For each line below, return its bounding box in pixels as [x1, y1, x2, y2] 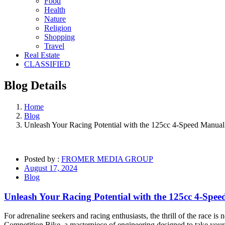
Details [31, 78, 66, 92]
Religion [44, 24, 71, 32]
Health [44, 6, 65, 14]
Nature [44, 15, 66, 23]
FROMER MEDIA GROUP [61, 154, 153, 163]
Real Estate [24, 51, 60, 59]
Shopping [44, 33, 75, 41]
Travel [44, 42, 64, 50]
